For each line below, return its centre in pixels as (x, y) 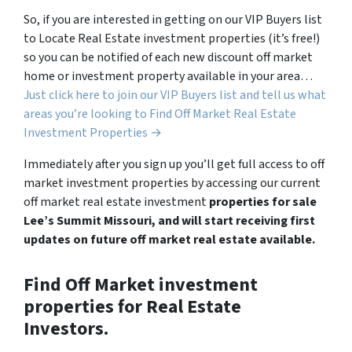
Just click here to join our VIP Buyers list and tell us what (175, 95)
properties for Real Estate (132, 306)
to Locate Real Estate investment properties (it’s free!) (172, 38)
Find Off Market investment (141, 284)
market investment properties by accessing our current (172, 183)
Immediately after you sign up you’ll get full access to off (174, 164)
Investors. (66, 328)
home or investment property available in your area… (168, 76)
